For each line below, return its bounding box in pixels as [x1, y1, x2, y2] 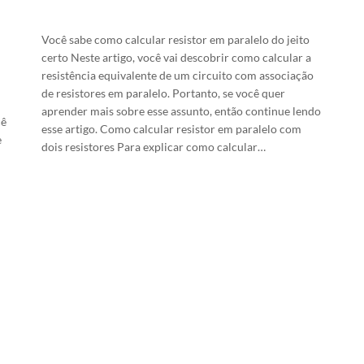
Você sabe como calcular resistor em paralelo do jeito [41, 32, 310, 46]
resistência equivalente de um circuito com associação [41, 67, 314, 82]
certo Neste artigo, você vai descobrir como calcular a [41, 50, 311, 64]
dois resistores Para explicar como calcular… [41, 139, 266, 154]
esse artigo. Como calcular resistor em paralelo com [41, 121, 301, 136]
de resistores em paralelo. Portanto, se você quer [41, 85, 285, 100]
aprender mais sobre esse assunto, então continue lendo [41, 103, 321, 118]
